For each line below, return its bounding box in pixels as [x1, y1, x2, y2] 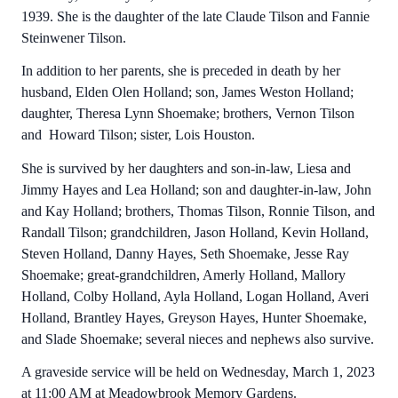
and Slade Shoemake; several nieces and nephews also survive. [21, 330, 374, 346]
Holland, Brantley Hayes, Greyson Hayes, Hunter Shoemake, [21, 309, 367, 325]
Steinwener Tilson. [21, 30, 126, 45]
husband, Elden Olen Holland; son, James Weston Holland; [21, 84, 354, 100]
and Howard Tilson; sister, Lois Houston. [21, 127, 255, 143]
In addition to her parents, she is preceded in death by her [21, 63, 340, 79]
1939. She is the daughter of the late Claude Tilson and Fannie [21, 9, 370, 24]
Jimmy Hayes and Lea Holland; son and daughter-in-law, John [21, 181, 371, 197]
